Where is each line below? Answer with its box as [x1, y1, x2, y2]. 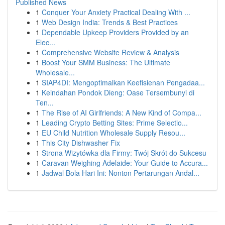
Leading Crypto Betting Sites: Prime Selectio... [42, 118, 188, 128]
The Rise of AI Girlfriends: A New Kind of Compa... [42, 107, 201, 118]
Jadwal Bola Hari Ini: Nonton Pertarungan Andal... [42, 168, 199, 178]
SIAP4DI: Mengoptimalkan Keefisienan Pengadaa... [42, 77, 205, 87]
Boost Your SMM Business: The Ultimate [42, 57, 170, 67]
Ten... [36, 97, 54, 107]
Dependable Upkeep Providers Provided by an [42, 27, 189, 37]
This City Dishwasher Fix [42, 138, 120, 148]
